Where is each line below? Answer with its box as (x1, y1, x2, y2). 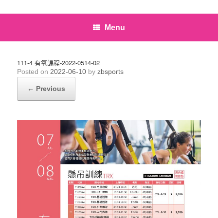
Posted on (21, 67, 50, 75)
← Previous (27, 84, 65, 92)
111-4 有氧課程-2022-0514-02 (17, 57, 100, 67)
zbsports (97, 67, 124, 75)
